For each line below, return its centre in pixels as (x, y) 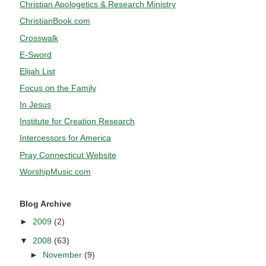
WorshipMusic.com (55, 171)
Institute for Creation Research (77, 121)
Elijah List (37, 71)
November (64, 255)
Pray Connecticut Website (68, 155)
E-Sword (35, 54)
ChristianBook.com (55, 21)
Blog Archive (45, 203)
